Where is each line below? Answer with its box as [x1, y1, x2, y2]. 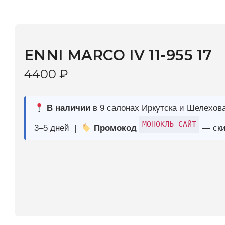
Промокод [76, 65, 114, 73]
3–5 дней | [28, 65, 68, 73]
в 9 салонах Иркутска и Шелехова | [75, 49, 199, 57]
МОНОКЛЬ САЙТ [118, 62, 164, 70]
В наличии [36, 49, 75, 57]
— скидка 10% [166, 65, 215, 73]
